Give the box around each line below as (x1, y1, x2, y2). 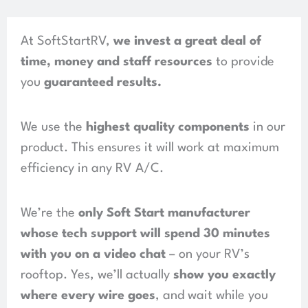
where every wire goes (21, 289, 155, 302)
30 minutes (203, 227, 270, 240)
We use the (21, 120, 86, 133)
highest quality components (86, 120, 250, 133)
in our (250, 120, 285, 133)
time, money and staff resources (21, 55, 212, 68)
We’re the (21, 206, 78, 219)
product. (21, 141, 68, 154)
